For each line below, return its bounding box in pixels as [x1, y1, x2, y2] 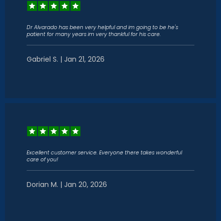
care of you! [27, 156, 58, 163]
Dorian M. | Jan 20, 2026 [27, 180, 107, 189]
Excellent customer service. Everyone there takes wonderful [27, 149, 182, 156]
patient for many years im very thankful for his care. [27, 31, 161, 38]
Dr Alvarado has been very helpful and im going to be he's [27, 24, 178, 31]
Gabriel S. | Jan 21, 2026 [27, 54, 105, 64]
